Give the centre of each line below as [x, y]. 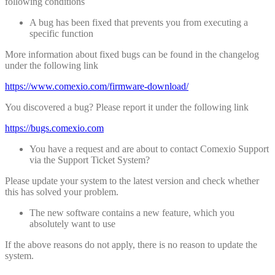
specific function [61, 33]
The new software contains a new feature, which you [132, 212]
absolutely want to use [72, 223]
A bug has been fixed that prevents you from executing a [139, 22]
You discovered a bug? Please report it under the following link [127, 107]
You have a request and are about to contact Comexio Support [149, 149]
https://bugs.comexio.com [54, 128]
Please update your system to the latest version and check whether [132, 180]
